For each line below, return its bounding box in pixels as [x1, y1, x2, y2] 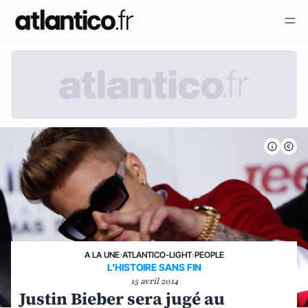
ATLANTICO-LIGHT [122, 250, 192, 260]
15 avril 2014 [130, 276, 178, 287]
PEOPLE [194, 250, 224, 260]
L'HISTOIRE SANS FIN [107, 261, 201, 273]
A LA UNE [84, 250, 120, 260]
